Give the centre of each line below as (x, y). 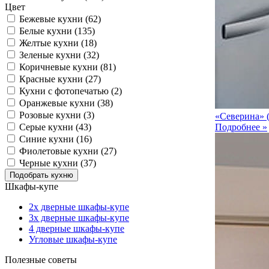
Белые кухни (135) (57, 31)
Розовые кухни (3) (57, 115)
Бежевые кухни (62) (60, 19)
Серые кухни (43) (55, 127)
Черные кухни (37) (58, 163)
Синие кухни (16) (56, 139)
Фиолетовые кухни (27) (68, 151)
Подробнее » (241, 127)
